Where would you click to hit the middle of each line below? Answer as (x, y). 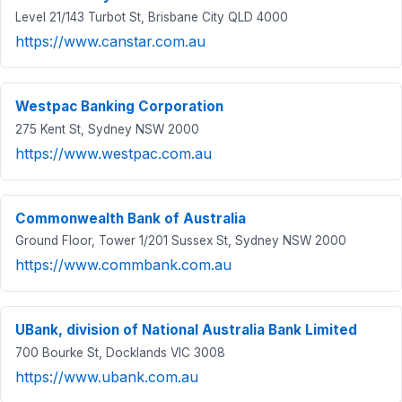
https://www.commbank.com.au (123, 265)
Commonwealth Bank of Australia (131, 218)
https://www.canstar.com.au (110, 42)
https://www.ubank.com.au (107, 377)
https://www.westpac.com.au (114, 153)
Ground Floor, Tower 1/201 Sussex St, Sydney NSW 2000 (181, 241)
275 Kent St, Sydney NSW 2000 (107, 129)
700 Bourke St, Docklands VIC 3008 (120, 353)
